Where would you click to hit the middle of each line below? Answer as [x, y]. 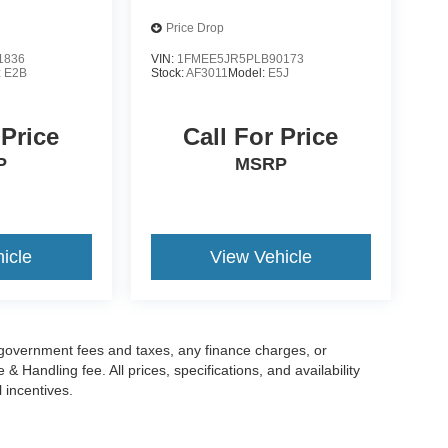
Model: [247, 72]
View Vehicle [260, 256]
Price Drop [194, 28]
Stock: [168, 72]
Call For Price [261, 136]
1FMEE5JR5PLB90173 [240, 58]
